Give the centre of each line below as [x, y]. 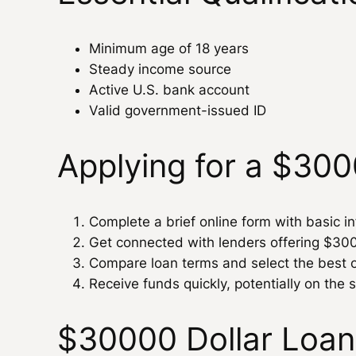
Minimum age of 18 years [169, 48]
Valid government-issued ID [178, 110]
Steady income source [160, 69]
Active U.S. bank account [169, 89]
